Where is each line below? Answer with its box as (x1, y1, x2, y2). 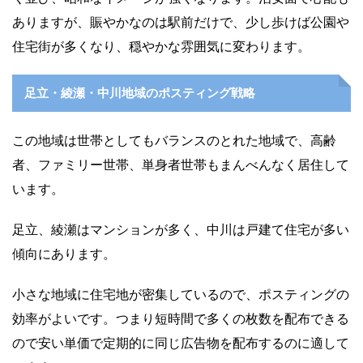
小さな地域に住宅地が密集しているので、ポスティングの (12, 286, 349, 303)
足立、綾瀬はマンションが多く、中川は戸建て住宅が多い (12, 221, 349, 238)
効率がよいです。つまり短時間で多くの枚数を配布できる (12, 310, 349, 327)
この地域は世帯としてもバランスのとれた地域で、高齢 (12, 132, 336, 149)
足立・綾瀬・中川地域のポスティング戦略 (24, 85, 255, 101)
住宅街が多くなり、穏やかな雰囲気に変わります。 (12, 38, 310, 55)
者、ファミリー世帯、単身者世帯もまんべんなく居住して (12, 156, 349, 173)
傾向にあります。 (12, 246, 116, 263)
